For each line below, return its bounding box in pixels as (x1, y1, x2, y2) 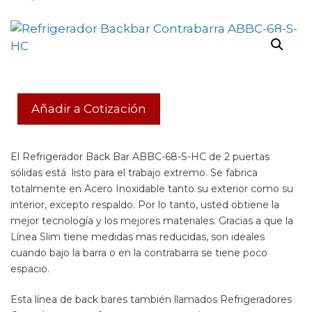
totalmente (10, 182, 69, 195)
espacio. (10, 263, 49, 275)
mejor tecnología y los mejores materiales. (10, 214, 216, 227)
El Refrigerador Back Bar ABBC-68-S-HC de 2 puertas (10, 150, 270, 163)
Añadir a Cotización (31, 102, 146, 116)
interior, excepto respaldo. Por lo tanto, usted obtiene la (10, 198, 279, 211)
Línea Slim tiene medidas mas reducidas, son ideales (10, 231, 265, 243)
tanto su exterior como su (165, 182, 293, 195)
